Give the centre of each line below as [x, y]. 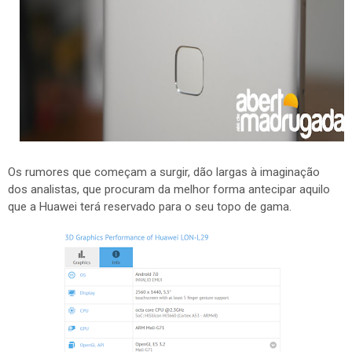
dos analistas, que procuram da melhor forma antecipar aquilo [169, 189]
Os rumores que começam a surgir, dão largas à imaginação [164, 172]
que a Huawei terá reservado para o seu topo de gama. [150, 207]
